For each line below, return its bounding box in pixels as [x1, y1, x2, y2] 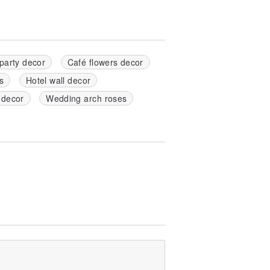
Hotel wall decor [25, 74, 91, 87]
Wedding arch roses [46, 92, 127, 105]
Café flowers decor [67, 56, 143, 69]
